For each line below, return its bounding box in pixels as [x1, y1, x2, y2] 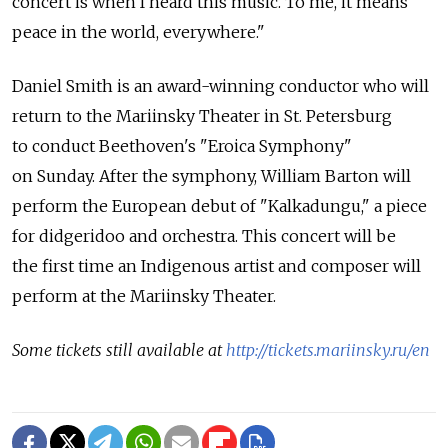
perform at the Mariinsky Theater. [12, 285, 276, 306]
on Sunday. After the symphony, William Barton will [12, 165, 411, 186]
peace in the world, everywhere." [12, 21, 265, 42]
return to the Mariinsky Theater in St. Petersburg [12, 105, 392, 126]
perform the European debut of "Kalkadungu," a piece [12, 195, 427, 216]
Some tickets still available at [12, 339, 226, 360]
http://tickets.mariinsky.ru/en [226, 339, 430, 360]
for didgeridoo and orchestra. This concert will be [12, 225, 396, 246]
